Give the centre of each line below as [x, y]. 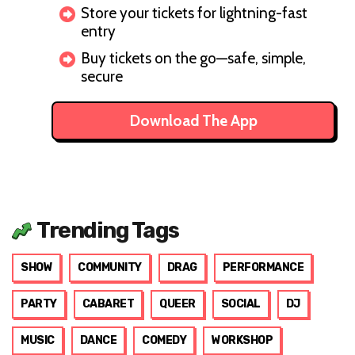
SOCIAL [240, 304]
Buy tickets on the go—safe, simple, [193, 59]
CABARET [108, 304]
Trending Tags [108, 231]
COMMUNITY [110, 268]
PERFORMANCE [263, 268]
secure [101, 77]
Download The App [193, 120]
